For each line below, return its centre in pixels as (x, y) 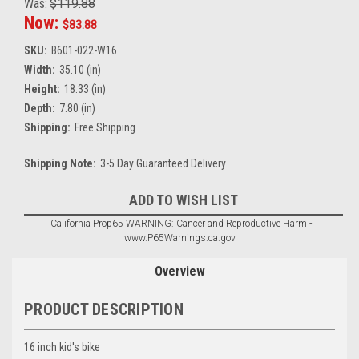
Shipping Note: (60, 163)
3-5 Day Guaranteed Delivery (163, 163)
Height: (42, 89)
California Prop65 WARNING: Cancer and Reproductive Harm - (179, 223)
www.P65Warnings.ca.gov (179, 238)
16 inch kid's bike (62, 347)
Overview (179, 271)
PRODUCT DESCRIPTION (104, 309)
